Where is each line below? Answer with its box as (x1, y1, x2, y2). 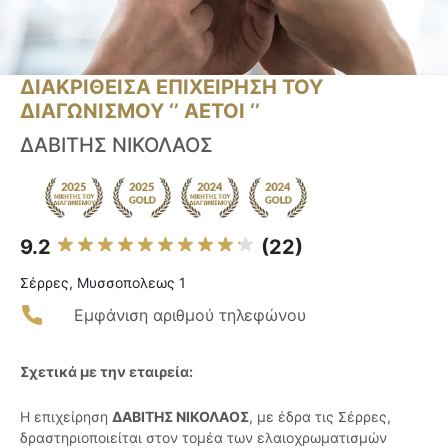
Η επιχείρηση (20, 408, 112, 426)
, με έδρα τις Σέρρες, (249, 408, 391, 426)
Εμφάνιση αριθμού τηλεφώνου (74, 305, 306, 326)
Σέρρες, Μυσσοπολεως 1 (20, 274, 186, 292)
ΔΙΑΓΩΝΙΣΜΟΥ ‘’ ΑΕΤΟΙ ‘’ (20, 99, 260, 124)
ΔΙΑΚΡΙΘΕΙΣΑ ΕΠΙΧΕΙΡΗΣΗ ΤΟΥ (20, 75, 323, 100)
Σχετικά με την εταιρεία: (20, 363, 193, 381)
